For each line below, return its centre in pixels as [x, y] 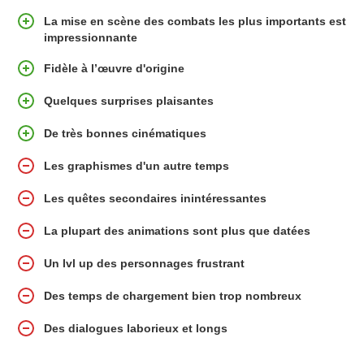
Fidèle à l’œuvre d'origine [114, 68]
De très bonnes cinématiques [125, 133]
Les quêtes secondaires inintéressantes [155, 198]
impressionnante [90, 37]
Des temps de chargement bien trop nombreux [173, 295]
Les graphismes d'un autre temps [136, 165]
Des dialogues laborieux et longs [136, 328]
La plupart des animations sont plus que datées [177, 230]
